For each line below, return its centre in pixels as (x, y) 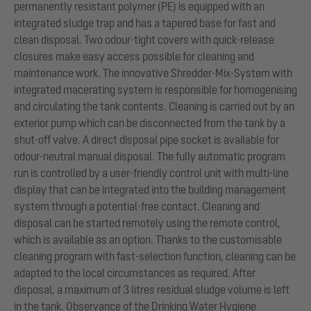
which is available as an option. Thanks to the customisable (148, 239)
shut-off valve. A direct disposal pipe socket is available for (146, 139)
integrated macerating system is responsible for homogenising (155, 89)
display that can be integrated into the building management (150, 189)
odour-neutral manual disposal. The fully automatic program (150, 156)
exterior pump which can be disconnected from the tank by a (150, 123)
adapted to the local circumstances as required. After (135, 272)
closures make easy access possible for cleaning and (134, 56)
